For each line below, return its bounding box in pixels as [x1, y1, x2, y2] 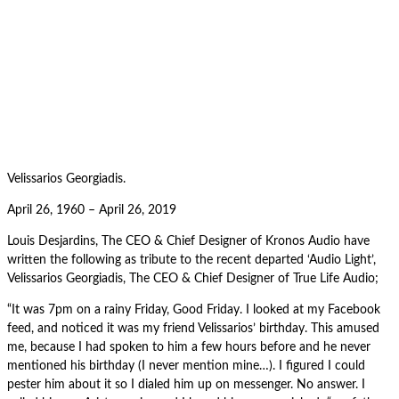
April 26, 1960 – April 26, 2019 [7, 204, 176, 217]
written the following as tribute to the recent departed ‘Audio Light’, [7, 254, 376, 267]
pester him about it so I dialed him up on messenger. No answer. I [7, 379, 365, 392]
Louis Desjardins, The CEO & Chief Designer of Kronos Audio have [7, 235, 370, 248]
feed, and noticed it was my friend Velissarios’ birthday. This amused [7, 322, 379, 336]
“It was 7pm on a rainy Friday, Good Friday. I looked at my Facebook [7, 304, 380, 317]
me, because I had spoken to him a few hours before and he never [7, 341, 370, 354]
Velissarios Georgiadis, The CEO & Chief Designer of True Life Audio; [7, 273, 379, 286]
